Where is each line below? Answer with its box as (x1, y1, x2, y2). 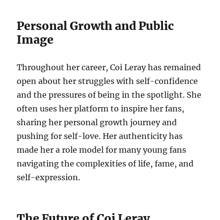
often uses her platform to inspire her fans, (17, 104, 185, 113)
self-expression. (17, 172, 81, 182)
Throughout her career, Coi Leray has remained (17, 62, 201, 72)
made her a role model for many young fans (17, 145, 187, 155)
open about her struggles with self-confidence (17, 76, 198, 86)
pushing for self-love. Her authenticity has (17, 131, 183, 141)
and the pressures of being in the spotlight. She (17, 90, 202, 100)
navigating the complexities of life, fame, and (17, 159, 194, 168)
